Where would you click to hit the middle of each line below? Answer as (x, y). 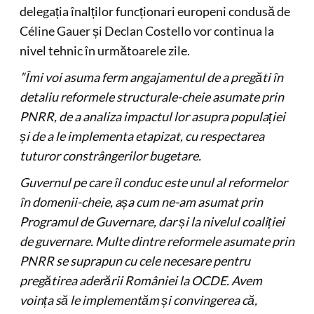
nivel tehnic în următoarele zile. (104, 50)
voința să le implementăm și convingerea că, (138, 300)
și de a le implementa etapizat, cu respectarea (142, 136)
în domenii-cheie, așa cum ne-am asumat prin (141, 202)
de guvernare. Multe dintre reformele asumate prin (157, 241)
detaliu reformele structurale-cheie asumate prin (151, 97)
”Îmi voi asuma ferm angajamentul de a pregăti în (151, 77)
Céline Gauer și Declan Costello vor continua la (146, 31)
